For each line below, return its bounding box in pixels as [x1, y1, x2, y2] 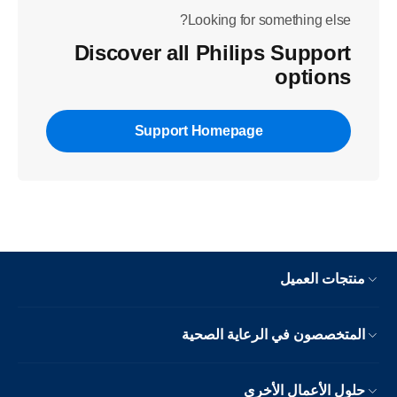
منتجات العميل [280, 270, 365, 286]
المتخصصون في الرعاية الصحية [182, 326, 365, 342]
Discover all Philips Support [74, 40, 351, 65]
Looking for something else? [187, 12, 351, 27]
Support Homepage [134, 122, 263, 138]
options [275, 64, 351, 89]
